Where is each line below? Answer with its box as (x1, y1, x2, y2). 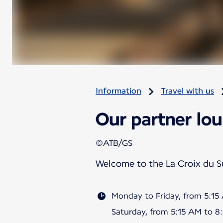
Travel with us (161, 86, 214, 96)
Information (96, 86, 141, 96)
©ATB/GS (96, 138, 132, 148)
